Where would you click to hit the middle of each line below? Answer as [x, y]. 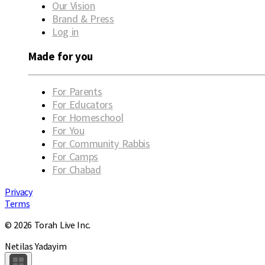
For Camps [75, 156]
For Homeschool [88, 117]
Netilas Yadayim [36, 246]
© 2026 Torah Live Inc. [48, 224]
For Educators [83, 104]
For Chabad [77, 169]
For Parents [77, 91]
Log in [66, 32]
